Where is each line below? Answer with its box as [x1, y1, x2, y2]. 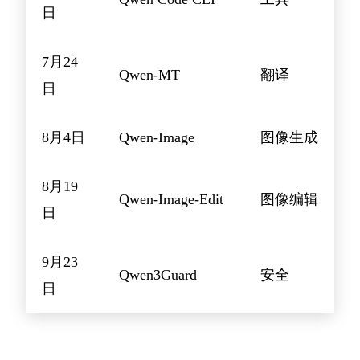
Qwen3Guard [119, 266, 197, 283]
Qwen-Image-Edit [119, 190, 223, 207]
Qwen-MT [119, 66, 180, 83]
